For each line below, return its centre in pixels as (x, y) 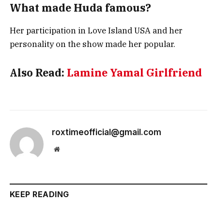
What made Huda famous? (80, 8)
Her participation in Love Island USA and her (96, 30)
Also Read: (38, 73)
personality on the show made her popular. (93, 44)
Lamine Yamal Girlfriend (134, 73)
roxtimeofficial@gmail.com (107, 132)
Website (70, 149)
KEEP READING (39, 194)
